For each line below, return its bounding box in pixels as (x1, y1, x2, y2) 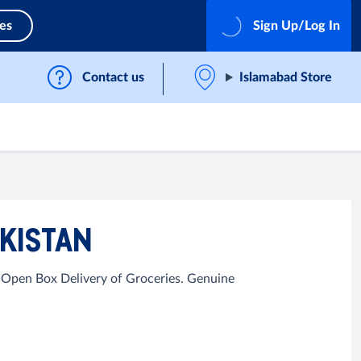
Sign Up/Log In (253, 19, 340, 32)
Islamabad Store (239, 71, 332, 84)
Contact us (82, 71, 145, 84)
